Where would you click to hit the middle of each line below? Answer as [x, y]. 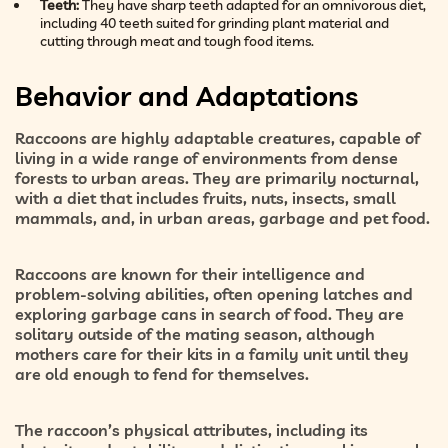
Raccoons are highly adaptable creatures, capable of [217, 137]
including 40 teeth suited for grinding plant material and [214, 22]
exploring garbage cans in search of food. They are [209, 313]
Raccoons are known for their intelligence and [190, 273]
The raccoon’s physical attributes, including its [191, 429]
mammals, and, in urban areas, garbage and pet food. [222, 217]
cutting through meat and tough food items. [177, 40]
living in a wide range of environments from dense [206, 157]
